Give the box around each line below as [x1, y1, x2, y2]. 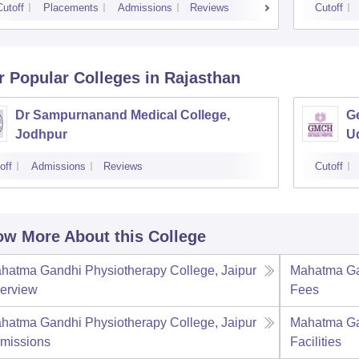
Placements [42, 2, 99, 14]
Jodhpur [14, 127, 67, 141]
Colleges [73, 69, 140, 87]
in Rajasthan [144, 69, 240, 87]
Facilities [290, 335, 342, 349]
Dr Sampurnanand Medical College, [14, 108, 230, 122]
